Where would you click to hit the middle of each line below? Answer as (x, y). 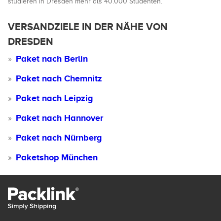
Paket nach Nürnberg (59, 138)
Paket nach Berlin (52, 59)
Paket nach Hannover (59, 118)
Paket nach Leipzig (55, 98)
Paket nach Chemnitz (59, 78)
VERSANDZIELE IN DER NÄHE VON (88, 27)
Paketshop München (57, 157)
